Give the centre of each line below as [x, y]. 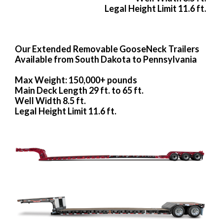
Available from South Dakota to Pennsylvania [106, 59]
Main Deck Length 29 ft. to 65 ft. [79, 90]
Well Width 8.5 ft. [50, 100]
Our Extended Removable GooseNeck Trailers [107, 49]
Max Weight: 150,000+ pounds [76, 80]
